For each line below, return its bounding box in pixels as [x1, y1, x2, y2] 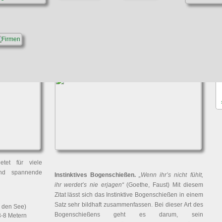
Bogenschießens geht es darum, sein [54, 211, 203, 218]
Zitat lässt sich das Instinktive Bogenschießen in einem [54, 191, 203, 198]
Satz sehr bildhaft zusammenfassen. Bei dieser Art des [54, 201, 203, 208]
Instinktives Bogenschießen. [54, 171, 136, 178]
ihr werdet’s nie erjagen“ [54, 181, 124, 188]
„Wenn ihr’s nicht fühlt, [138, 171, 203, 178]
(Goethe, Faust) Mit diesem [123, 181, 203, 188]
